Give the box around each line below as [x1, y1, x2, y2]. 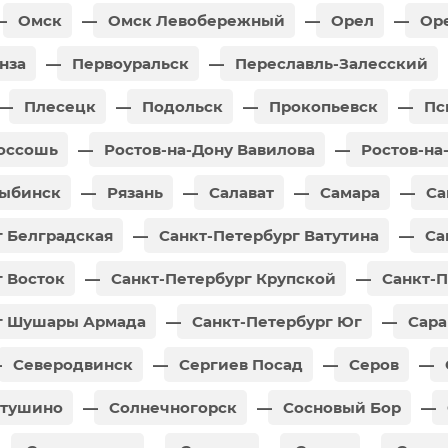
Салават [205, 182, 274, 202]
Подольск [138, 96, 223, 116]
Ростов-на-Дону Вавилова [100, 139, 315, 159]
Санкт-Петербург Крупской [107, 268, 336, 288]
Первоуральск [68, 53, 189, 73]
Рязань [103, 182, 163, 202]
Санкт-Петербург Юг [188, 311, 362, 331]
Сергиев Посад [175, 354, 303, 374]
